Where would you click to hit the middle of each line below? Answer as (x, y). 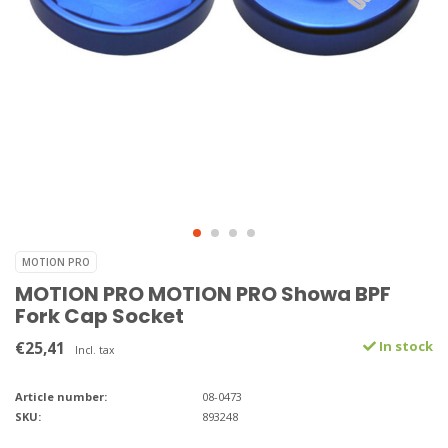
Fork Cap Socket (99, 316)
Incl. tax (94, 350)
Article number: (61, 397)
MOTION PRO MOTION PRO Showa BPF (203, 294)
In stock (404, 346)
